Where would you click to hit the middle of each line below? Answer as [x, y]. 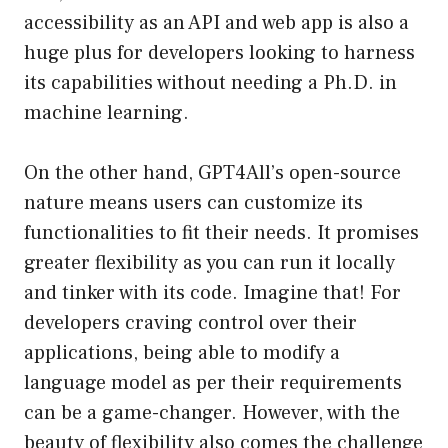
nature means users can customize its [193, 203]
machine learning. [106, 113]
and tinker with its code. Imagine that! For [212, 293]
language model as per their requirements [213, 383]
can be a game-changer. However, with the [212, 413]
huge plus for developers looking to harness [219, 53]
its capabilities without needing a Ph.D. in [210, 83]
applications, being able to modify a [182, 353]
